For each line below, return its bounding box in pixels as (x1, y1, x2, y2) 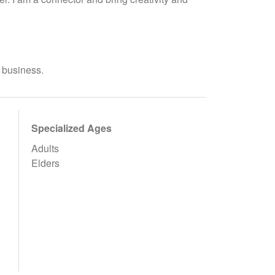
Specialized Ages (31, 121, 112, 135)
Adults (31, 141, 59, 155)
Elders (31, 156, 60, 170)
